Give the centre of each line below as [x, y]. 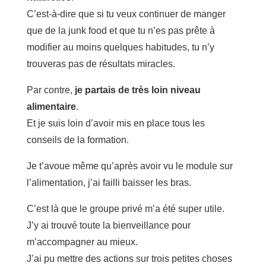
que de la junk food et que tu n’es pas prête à [121, 30]
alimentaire [51, 106]
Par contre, [50, 90]
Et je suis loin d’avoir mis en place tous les [115, 123]
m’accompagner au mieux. [82, 242]
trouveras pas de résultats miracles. [101, 64]
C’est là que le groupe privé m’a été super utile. [125, 208]
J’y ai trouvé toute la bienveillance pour [108, 225]
